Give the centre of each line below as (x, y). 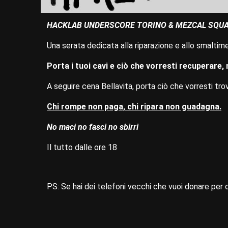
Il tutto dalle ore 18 (82, 148)
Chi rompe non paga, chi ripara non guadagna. (134, 107)
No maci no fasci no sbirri (93, 127)
